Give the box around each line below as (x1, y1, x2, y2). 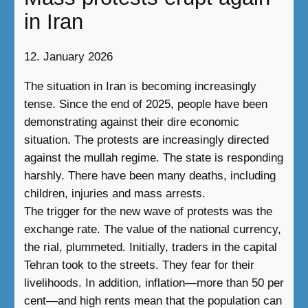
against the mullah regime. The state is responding (23, 151, 283, 164)
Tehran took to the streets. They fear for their (23, 258, 254, 272)
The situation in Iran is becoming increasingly (23, 79, 256, 93)
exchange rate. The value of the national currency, (23, 222, 281, 236)
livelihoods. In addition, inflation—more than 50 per (23, 276, 284, 289)
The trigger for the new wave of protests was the (23, 204, 272, 218)
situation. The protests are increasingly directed (23, 133, 269, 146)
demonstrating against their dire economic (23, 115, 239, 129)
